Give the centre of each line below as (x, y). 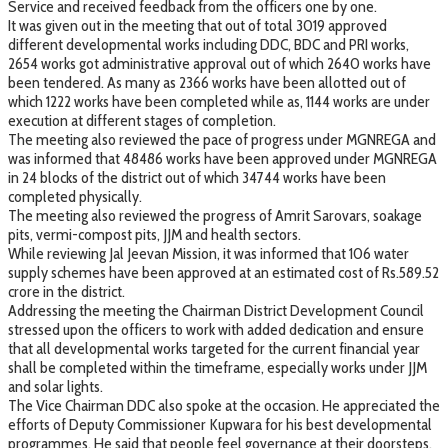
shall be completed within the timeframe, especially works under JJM (217, 367)
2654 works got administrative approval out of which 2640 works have (219, 63)
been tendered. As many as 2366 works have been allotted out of (207, 82)
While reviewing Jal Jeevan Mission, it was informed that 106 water (208, 253)
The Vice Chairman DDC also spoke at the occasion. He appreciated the (224, 405)
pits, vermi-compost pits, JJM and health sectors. (154, 234)
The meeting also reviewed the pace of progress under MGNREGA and (222, 139)
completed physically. (75, 196)
